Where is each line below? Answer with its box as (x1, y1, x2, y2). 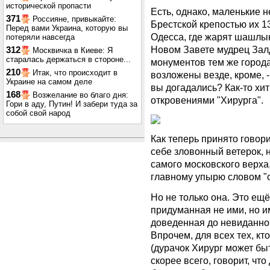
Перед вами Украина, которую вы (6, 24, 128, 33)
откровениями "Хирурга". (151, 95, 263, 105)
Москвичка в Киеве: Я (33, 46, 113, 55)
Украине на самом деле (6, 77, 92, 86)
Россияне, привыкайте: (33, 14, 116, 24)
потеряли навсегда (6, 33, 75, 42)
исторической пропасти (6, 1, 91, 10)
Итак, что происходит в (33, 68, 118, 77)
